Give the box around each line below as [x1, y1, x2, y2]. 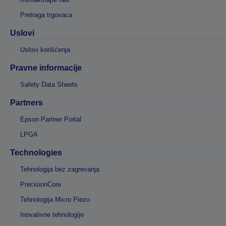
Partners [10, 98, 43, 107]
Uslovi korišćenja [20, 46, 70, 54]
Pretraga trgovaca [20, 11, 72, 19]
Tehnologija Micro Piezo [20, 196, 90, 204]
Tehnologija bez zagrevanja [20, 165, 99, 174]
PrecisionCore [20, 181, 61, 189]
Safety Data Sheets [20, 81, 78, 89]
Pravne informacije [10, 64, 82, 73]
